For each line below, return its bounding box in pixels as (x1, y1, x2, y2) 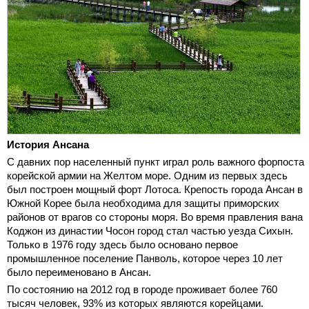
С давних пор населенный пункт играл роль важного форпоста (7, 155, 304, 168)
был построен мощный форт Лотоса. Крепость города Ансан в (7, 183, 303, 195)
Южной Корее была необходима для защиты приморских (7, 197, 279, 209)
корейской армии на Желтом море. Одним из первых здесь (7, 169, 288, 181)
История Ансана (7, 138, 89, 150)
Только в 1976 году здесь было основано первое (7, 238, 238, 250)
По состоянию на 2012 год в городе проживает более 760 (7, 283, 277, 295)
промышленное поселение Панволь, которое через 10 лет (7, 252, 283, 264)
